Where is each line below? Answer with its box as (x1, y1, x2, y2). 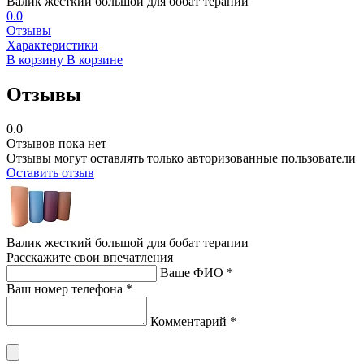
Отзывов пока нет (6, 136, 106, 151)
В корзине (67, 53, 123, 67)
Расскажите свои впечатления (6, 250, 173, 265)
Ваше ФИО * (160, 266, 233, 280)
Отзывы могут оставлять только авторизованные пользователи (6, 151, 356, 166)
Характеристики (6, 38, 98, 53)
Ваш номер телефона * (6, 282, 132, 297)
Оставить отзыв (6, 166, 94, 180)
